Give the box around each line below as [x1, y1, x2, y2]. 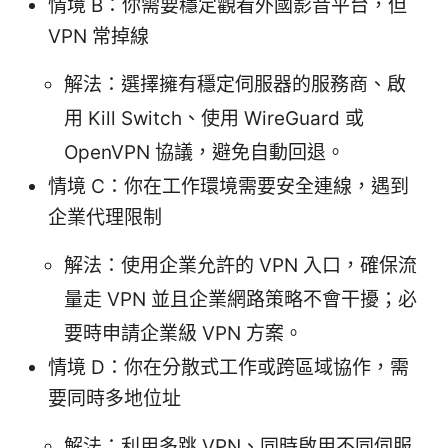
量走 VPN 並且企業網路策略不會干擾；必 [64, 288, 417, 312]
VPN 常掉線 [48, 25, 149, 49]
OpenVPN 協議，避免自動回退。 [64, 141, 345, 165]
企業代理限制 [48, 206, 162, 230]
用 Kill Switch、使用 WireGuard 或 [64, 107, 364, 131]
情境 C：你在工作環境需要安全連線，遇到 [48, 175, 409, 199]
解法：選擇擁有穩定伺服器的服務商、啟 [64, 73, 406, 97]
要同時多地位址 [48, 387, 181, 411]
